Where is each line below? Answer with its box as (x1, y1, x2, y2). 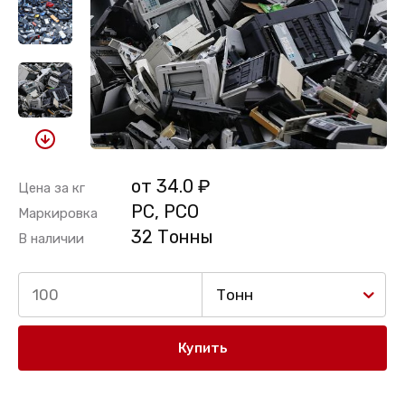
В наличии (18, 231, 84, 247)
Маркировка (18, 205, 98, 221)
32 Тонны (131, 226, 213, 248)
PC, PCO (131, 201, 199, 222)
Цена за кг (18, 180, 85, 196)
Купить (177, 340, 228, 356)
